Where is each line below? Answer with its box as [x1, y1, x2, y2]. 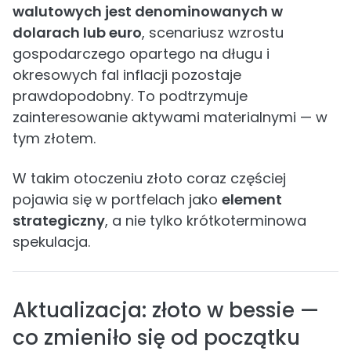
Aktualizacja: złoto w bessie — [13, 296, 319, 324]
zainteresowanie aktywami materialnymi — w [13, 107, 327, 127]
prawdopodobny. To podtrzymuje [13, 86, 248, 106]
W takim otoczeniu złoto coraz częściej [13, 168, 286, 188]
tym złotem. [13, 128, 96, 148]
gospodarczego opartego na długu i [13, 44, 270, 63]
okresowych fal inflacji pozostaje [13, 65, 241, 85]
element [222, 190, 282, 209]
